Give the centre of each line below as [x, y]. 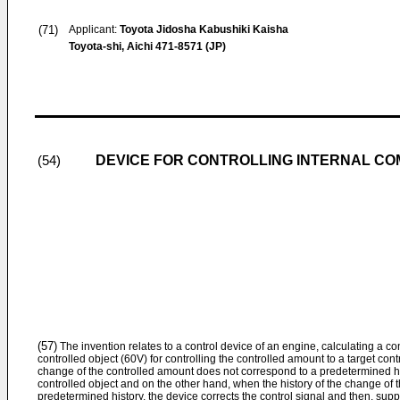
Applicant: [94, 29]
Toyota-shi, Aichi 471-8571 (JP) [147, 46]
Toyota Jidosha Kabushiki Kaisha [204, 29]
